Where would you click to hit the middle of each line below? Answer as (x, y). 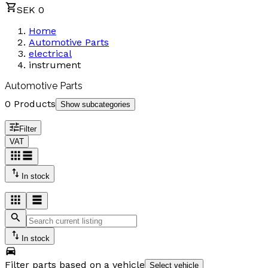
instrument (55, 65)
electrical (50, 54)
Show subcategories (95, 105)
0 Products (30, 104)
